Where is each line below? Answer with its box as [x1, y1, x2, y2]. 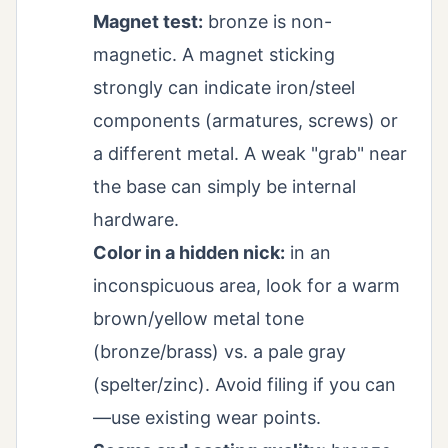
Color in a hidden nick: [93, 242, 285, 264]
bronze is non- [203, 11, 332, 33]
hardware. [93, 209, 179, 231]
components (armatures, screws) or [93, 110, 398, 132]
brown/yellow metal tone [93, 308, 304, 330]
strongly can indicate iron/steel [93, 77, 355, 99]
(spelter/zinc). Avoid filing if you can [93, 374, 396, 396]
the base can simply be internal [93, 176, 356, 198]
